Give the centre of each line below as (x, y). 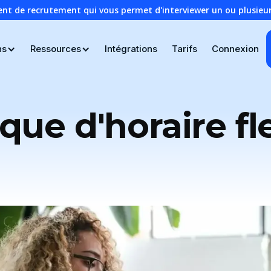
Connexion (235, 49)
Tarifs (184, 49)
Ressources (55, 49)
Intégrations (131, 49)
